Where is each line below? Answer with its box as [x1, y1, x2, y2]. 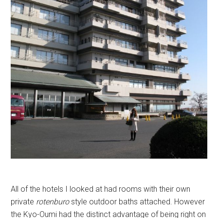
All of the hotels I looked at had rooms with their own [11, 184, 191, 194]
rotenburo [36, 197, 70, 206]
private [11, 197, 36, 206]
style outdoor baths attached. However [69, 197, 205, 206]
